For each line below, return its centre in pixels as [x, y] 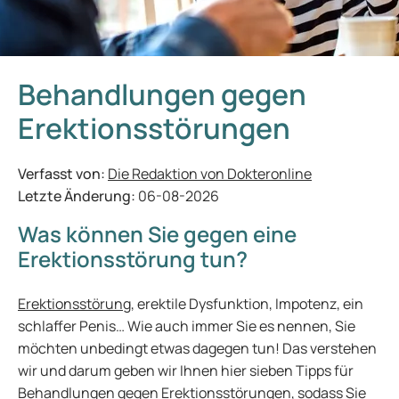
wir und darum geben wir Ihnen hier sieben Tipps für [186, 370]
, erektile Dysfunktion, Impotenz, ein [247, 304]
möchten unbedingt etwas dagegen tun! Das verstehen [197, 348]
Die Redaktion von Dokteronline [210, 174]
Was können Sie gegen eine [157, 234]
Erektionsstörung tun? [133, 259]
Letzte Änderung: [78, 196]
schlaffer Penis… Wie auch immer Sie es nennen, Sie [187, 326]
